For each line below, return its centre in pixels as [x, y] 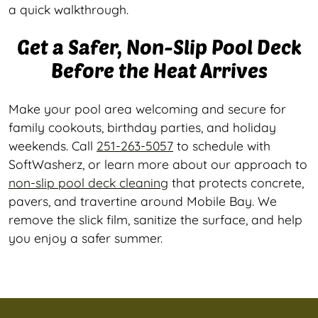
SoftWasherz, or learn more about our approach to [158, 164]
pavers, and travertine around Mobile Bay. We [143, 201]
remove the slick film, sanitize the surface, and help [155, 219]
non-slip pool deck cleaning [88, 182]
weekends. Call [53, 145]
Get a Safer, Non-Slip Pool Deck [159, 46]
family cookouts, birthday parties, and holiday [142, 127]
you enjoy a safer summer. [86, 237]
